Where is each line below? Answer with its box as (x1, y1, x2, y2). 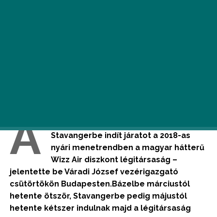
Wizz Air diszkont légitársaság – (51, 155, 177, 164)
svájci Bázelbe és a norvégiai (51, 119, 166, 128)
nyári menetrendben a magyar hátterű (51, 143, 204, 152)
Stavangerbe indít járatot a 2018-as (51, 131, 190, 140)
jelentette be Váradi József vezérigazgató (10, 167, 178, 176)
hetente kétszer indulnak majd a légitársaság (10, 203, 191, 213)
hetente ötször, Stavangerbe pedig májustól (10, 191, 187, 201)
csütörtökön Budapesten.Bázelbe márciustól (10, 179, 190, 188)
